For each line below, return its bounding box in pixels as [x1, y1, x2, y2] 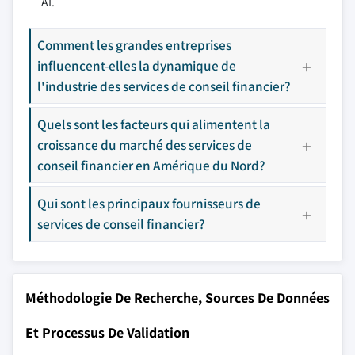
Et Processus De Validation [25, 323, 189, 342]
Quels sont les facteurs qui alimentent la [37, 115, 270, 133]
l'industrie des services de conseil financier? [37, 77, 291, 95]
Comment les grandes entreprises [37, 36, 231, 54]
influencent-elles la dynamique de [37, 56, 236, 74]
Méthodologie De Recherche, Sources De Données [25, 288, 330, 307]
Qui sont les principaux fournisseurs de [37, 194, 261, 212]
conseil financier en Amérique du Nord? [37, 156, 265, 174]
